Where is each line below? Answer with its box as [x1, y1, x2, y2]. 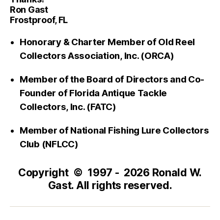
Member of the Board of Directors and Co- [20, 73, 205, 85]
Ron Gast [10, 4, 48, 15]
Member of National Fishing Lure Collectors [20, 124, 209, 136]
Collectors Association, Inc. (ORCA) [20, 50, 174, 61]
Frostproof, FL [10, 14, 68, 25]
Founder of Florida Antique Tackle [20, 87, 167, 99]
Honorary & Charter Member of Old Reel [20, 36, 195, 48]
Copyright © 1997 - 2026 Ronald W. [18, 165, 202, 179]
